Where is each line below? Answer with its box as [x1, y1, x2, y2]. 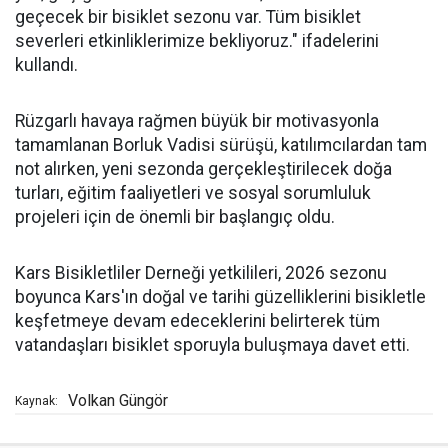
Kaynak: [15, 394, 58, 408]
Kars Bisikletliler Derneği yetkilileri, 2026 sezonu [15, 263, 387, 283]
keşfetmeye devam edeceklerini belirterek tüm [15, 311, 380, 331]
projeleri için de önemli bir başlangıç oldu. [15, 207, 335, 227]
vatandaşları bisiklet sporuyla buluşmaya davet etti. [15, 335, 410, 355]
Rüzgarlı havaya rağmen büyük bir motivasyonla [15, 111, 379, 131]
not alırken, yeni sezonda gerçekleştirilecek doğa [15, 159, 392, 179]
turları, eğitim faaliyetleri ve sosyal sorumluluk [15, 183, 371, 203]
